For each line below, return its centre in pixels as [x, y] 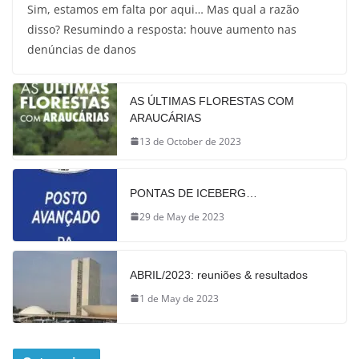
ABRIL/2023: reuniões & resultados [219, 274]
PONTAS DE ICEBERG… [194, 193]
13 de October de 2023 [190, 141]
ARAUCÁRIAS [165, 117]
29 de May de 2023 [182, 216]
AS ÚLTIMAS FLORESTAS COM [212, 101]
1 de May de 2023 [179, 298]
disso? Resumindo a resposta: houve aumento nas [162, 29]
